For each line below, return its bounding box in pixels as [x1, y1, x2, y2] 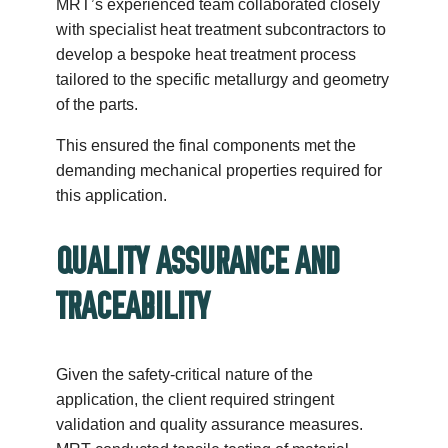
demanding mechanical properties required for [56, 162, 383, 180]
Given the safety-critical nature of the [56, 365, 314, 383]
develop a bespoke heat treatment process [56, 46, 357, 64]
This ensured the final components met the [56, 137, 357, 155]
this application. [56, 187, 168, 205]
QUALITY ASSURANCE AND [56, 241, 341, 282]
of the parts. [56, 96, 139, 114]
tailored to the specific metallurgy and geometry [56, 71, 390, 89]
